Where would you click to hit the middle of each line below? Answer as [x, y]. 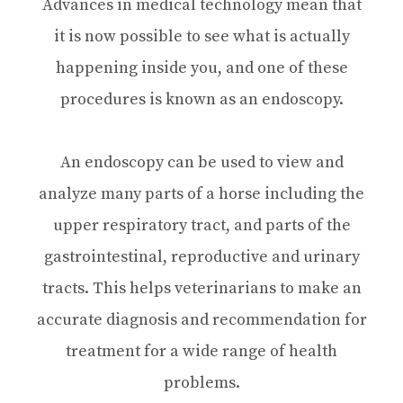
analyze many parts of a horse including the [201, 193]
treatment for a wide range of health [201, 351]
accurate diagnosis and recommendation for [201, 319]
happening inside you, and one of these [201, 67]
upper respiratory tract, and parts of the [201, 225]
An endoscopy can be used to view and [201, 162]
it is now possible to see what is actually [201, 36]
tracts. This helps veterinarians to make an [201, 288]
